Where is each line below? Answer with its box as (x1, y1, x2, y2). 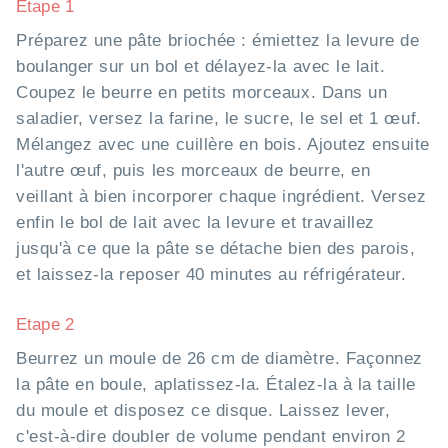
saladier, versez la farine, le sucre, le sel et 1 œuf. (16, 109, 422, 129)
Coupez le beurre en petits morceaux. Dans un (16, 83, 388, 103)
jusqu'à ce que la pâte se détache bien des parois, (16, 239, 416, 259)
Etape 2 (16, 315, 75, 335)
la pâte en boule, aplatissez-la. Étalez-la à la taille (16, 375, 416, 395)
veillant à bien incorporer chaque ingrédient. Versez (16, 187, 427, 207)
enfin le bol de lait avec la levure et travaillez (16, 213, 375, 233)
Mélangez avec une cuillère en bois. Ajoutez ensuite (16, 135, 431, 155)
